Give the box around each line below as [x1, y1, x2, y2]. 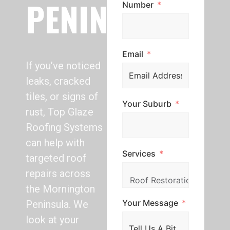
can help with [26, 137, 85, 149]
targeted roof [26, 152, 86, 164]
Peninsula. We [26, 198, 88, 210]
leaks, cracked [26, 75, 90, 87]
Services [122, 148, 156, 159]
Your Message [122, 198, 178, 208]
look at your [26, 214, 79, 226]
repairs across [26, 167, 90, 180]
